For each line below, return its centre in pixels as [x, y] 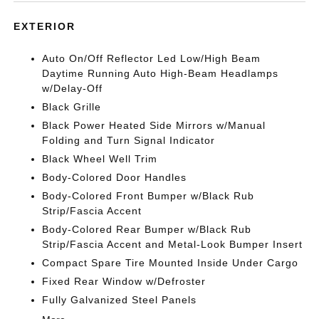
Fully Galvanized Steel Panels [120, 300]
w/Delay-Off [73, 88]
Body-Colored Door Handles [115, 177]
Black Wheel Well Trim [100, 159]
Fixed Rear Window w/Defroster [124, 281]
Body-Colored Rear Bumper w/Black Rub [147, 229]
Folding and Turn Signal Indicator [129, 140]
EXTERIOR [45, 26]
